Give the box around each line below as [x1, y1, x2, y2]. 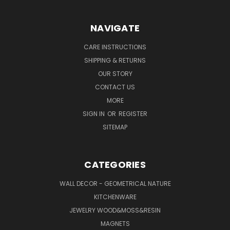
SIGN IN [83, 109, 106, 118]
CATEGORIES [84, 158, 146, 171]
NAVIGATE [90, 21, 140, 34]
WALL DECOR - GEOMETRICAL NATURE [59, 179, 171, 188]
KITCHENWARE [93, 192, 137, 201]
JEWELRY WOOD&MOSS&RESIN [69, 205, 161, 215]
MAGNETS [100, 219, 130, 228]
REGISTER [119, 109, 147, 118]
